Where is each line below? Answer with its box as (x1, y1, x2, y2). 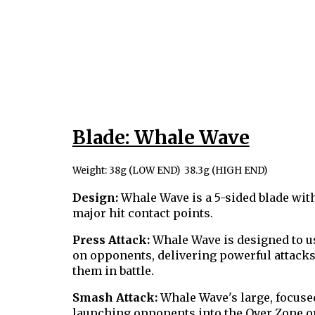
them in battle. (72, 264, 154, 278)
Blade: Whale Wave (72, 126, 250, 149)
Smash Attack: (72, 290, 160, 304)
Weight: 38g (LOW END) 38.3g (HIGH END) (72, 165, 267, 176)
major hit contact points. (72, 206, 213, 220)
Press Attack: (72, 233, 150, 247)
